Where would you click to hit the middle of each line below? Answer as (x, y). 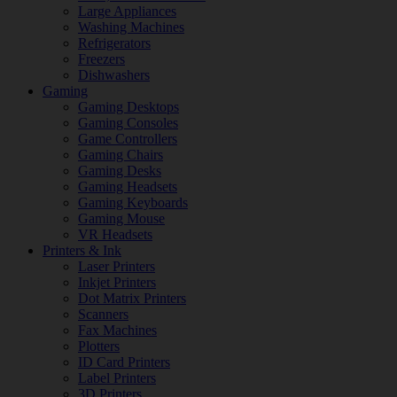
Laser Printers (117, 266)
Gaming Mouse (121, 218)
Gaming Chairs (121, 155)
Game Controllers (128, 139)
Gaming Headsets (128, 187)
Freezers (101, 59)
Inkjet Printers (117, 282)
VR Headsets (115, 234)
